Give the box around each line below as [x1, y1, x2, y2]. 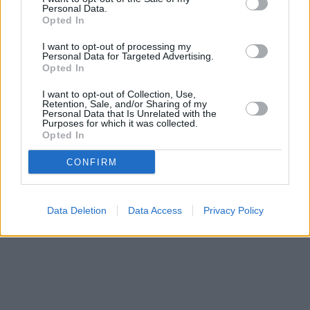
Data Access [127, 205, 182, 216]
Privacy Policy [203, 205, 264, 216]
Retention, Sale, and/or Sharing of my [42, 98, 207, 109]
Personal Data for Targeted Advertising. [42, 51, 214, 62]
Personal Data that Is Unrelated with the [42, 108, 217, 119]
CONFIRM [66, 156, 118, 167]
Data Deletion [46, 205, 107, 216]
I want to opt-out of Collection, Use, [42, 89, 196, 100]
